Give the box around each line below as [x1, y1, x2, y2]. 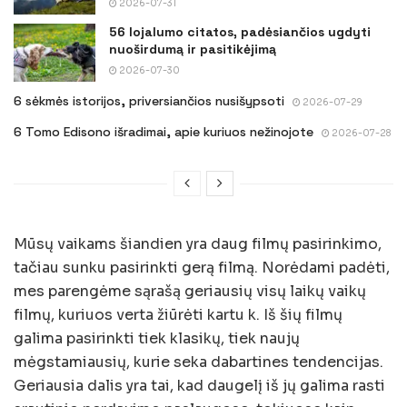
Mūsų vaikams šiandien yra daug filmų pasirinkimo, [14, 234, 382, 254]
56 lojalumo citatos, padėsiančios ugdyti [109, 24, 371, 41]
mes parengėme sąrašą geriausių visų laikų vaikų [14, 282, 366, 302]
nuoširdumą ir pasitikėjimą [109, 41, 276, 58]
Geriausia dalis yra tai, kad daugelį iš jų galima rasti [14, 376, 385, 396]
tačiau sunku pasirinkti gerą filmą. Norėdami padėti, [14, 258, 390, 278]
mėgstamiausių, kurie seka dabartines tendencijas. [14, 352, 383, 372]
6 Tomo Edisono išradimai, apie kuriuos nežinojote [14, 124, 313, 141]
